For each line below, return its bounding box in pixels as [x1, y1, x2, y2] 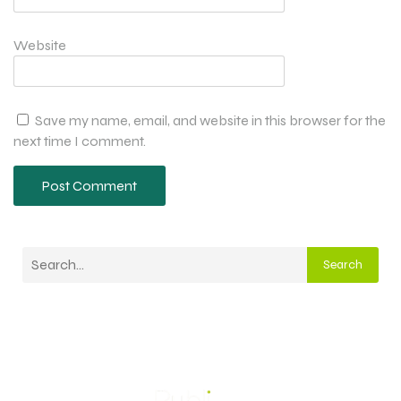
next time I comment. [13, 132, 146, 149]
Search [323, 257, 363, 273]
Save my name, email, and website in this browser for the [35, 111, 386, 129]
